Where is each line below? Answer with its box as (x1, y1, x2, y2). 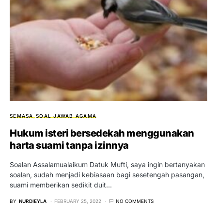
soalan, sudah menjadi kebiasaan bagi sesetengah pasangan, (10, 170, 204, 179)
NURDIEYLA (19, 198, 46, 204)
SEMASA (10, 112, 33, 119)
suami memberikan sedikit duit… (10, 180, 112, 189)
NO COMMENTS (116, 198, 154, 204)
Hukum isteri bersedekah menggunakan (10, 127, 194, 139)
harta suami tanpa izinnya (10, 139, 129, 151)
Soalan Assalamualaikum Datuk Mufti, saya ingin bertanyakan (10, 160, 205, 169)
